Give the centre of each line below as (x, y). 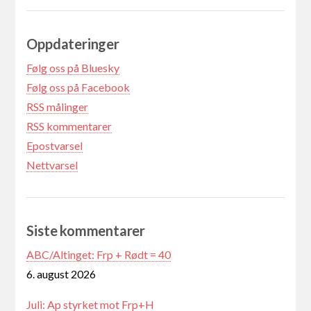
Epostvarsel (55, 146)
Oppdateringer (73, 44)
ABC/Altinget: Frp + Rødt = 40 (99, 255)
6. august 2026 (61, 274)
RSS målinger (58, 107)
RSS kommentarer (69, 126)
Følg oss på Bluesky (73, 68)
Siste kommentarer (86, 231)
